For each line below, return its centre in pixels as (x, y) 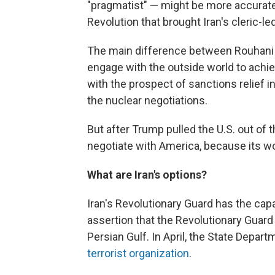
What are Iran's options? (147, 174)
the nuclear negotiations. (147, 100)
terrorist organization (138, 253)
